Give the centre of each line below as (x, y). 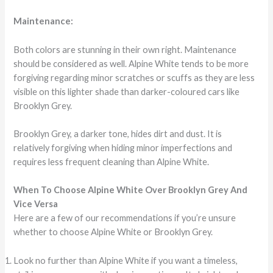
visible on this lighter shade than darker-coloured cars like (127, 91)
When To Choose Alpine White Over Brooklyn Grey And (131, 190)
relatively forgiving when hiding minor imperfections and (123, 148)
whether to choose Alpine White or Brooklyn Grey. (113, 232)
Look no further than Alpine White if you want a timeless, (126, 260)
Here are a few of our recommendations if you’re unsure (125, 218)
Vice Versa (36, 204)
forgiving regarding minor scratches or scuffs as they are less (134, 77)
